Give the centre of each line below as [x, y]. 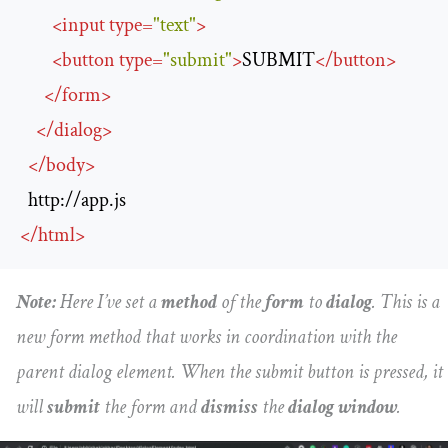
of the [241, 302]
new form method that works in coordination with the [206, 337]
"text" [174, 25]
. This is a [406, 302]
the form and [150, 407]
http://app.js [77, 200]
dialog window [342, 407]
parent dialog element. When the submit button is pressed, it [229, 372]
